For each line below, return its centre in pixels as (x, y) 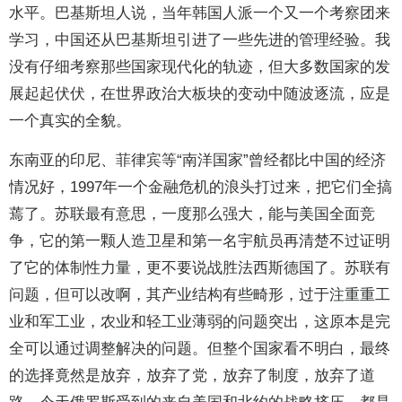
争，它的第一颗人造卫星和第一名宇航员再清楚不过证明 (200, 241)
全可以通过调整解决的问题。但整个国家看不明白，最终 (200, 349)
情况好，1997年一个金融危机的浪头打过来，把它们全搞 (201, 188)
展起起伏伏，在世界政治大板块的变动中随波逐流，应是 (200, 94)
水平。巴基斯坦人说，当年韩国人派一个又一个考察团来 (200, 13)
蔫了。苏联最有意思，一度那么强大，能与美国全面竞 (192, 214)
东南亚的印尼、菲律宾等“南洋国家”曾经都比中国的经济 (197, 161)
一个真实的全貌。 (70, 121)
